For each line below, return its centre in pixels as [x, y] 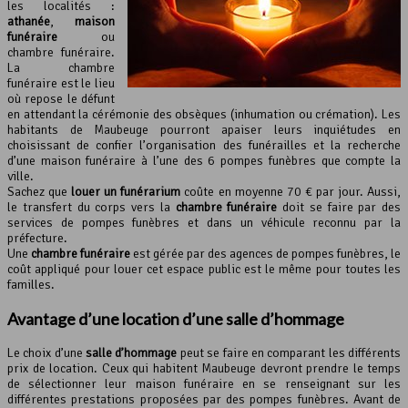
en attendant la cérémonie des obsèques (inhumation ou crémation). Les [204, 114]
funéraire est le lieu [61, 83]
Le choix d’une [47, 352]
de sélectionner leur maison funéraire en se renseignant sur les [204, 383]
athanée [29, 21]
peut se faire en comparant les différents [289, 352]
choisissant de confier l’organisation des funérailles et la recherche [204, 145]
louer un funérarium [126, 191]
